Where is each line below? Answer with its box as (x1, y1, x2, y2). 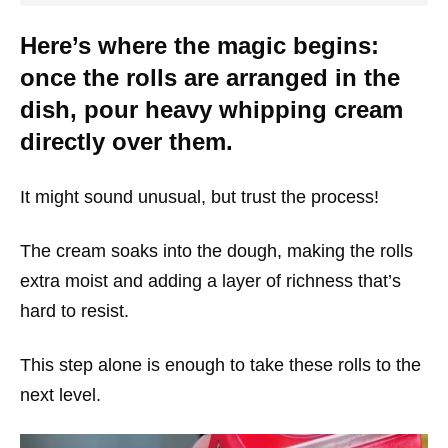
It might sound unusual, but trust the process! (20, 186, 379, 207)
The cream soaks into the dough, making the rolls (20, 240, 413, 261)
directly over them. (20, 127, 233, 155)
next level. (20, 384, 101, 405)
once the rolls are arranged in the (20, 63, 400, 91)
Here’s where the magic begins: (20, 31, 379, 59)
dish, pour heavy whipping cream (20, 95, 403, 123)
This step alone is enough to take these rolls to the (20, 354, 421, 375)
